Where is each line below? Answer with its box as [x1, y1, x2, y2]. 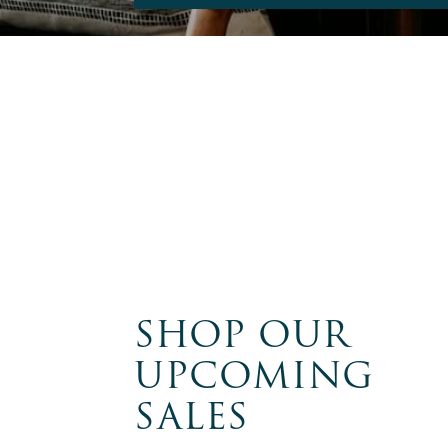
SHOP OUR [134, 306, 351, 364]
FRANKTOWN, [175, 419, 319, 442]
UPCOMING [134, 347, 375, 405]
